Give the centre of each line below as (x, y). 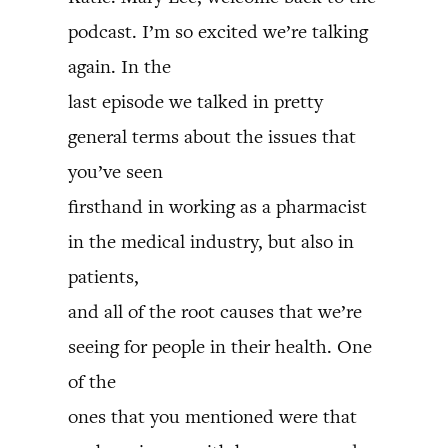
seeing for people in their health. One (220, 346)
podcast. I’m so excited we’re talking (218, 31)
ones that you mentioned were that (212, 416)
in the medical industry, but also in (211, 241)
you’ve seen (115, 171)
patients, (103, 276)
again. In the (119, 66)
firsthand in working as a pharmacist (217, 206)
